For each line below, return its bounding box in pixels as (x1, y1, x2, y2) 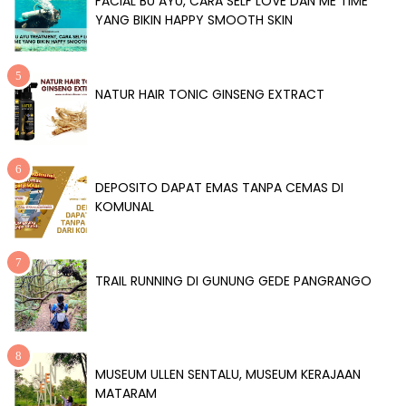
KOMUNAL (95, 198, 154, 217)
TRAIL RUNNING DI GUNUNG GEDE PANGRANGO (95, 272, 372, 291)
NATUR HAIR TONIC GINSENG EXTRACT (95, 85, 324, 104)
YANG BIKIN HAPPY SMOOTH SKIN (95, 11, 293, 30)
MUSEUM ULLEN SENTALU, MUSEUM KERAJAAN (95, 365, 361, 384)
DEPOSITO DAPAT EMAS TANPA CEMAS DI (95, 179, 343, 198)
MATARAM (95, 384, 157, 403)
